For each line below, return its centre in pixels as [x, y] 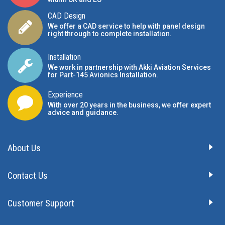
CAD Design [67, 16]
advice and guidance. [83, 113]
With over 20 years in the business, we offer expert [129, 105]
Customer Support [41, 203]
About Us [24, 148]
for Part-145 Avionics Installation [102, 75]
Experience [65, 95]
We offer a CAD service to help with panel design [126, 26]
